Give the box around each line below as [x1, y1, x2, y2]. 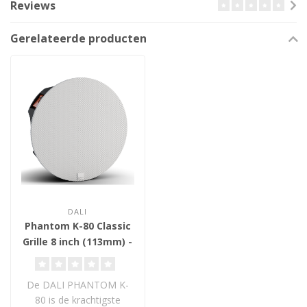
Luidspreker [48, 267, 108, 280]
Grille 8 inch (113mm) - [23, 235, 133, 249]
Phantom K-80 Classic [24, 219, 131, 233]
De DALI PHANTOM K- [26, 278, 129, 292]
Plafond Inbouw [39, 251, 116, 265]
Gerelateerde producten [10, 31, 147, 47]
